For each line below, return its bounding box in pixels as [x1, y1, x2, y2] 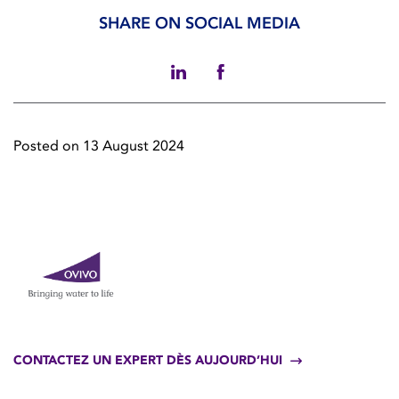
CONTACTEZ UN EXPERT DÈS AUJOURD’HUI [13, 353, 282, 369]
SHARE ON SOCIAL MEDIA [99, 13, 300, 34]
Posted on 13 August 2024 [13, 137, 184, 155]
